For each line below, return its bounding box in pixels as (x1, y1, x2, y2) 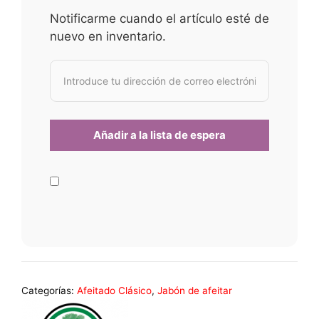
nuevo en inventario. (50, 28, 166, 43)
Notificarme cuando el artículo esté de (50, 11, 269, 26)
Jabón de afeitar (157, 284, 232, 296)
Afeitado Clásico (77, 284, 152, 296)
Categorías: (21, 284, 77, 296)
